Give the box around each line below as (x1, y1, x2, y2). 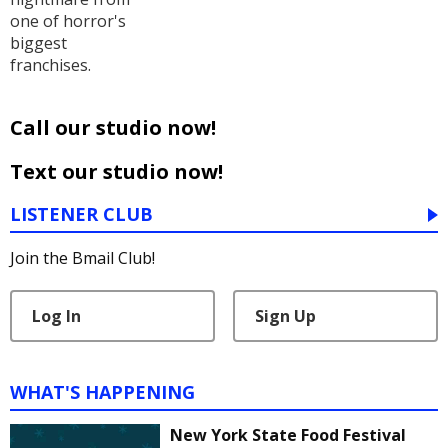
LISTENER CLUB (10, 201, 153, 226)
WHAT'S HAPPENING (10, 379, 195, 404)
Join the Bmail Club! (10, 246, 155, 269)
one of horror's (10, 9, 126, 32)
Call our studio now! (10, 113, 216, 141)
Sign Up (254, 304, 316, 327)
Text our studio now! (10, 157, 223, 185)
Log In (32, 304, 81, 327)
